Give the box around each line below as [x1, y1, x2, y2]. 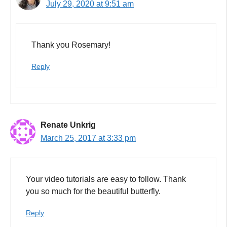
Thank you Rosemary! [31, 40, 110, 49]
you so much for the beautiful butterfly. [26, 186, 161, 196]
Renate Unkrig [41, 120, 96, 129]
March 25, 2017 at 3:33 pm [41, 133, 136, 142]
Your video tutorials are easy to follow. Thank [26, 174, 186, 183]
